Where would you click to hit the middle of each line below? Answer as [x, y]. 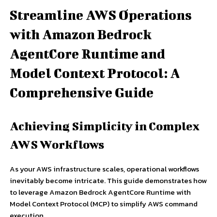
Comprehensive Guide [82, 93]
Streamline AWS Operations [101, 15]
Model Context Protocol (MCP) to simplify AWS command [104, 204]
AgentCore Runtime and [87, 54]
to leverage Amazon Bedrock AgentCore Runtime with [100, 192]
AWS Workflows [57, 145]
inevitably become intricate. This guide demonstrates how [108, 181]
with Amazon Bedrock [81, 34]
